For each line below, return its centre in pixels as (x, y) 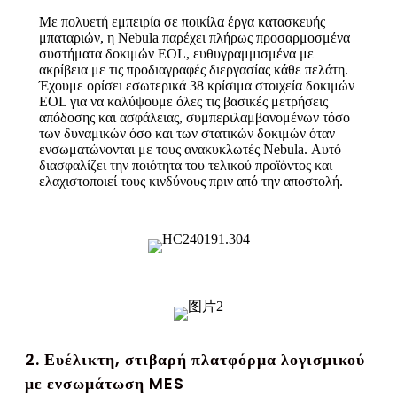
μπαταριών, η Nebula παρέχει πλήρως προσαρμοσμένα (195, 37)
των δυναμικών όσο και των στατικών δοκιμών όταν (187, 133)
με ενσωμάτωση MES (105, 383)
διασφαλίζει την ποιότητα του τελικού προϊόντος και (186, 165)
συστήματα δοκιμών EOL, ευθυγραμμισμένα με (176, 53)
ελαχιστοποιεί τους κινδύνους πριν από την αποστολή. (191, 181)
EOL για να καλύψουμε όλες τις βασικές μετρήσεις (183, 101)
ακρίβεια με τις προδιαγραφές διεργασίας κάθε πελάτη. (194, 69)
